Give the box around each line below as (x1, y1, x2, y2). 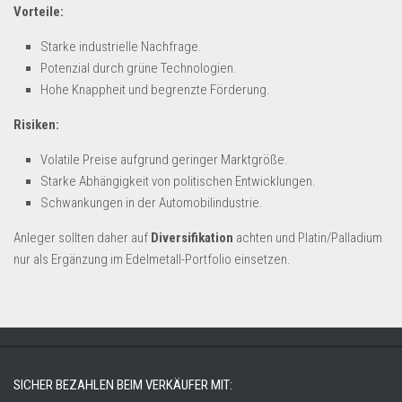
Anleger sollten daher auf (13, 230, 151, 246)
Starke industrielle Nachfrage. (40, 39, 202, 55)
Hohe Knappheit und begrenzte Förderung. (40, 82, 270, 98)
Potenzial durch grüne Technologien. (40, 60, 237, 76)
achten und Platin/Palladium (233, 230, 382, 246)
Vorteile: (13, 4, 64, 20)
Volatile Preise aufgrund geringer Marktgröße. (40, 152, 288, 168)
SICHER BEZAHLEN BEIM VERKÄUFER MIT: (13, 377, 232, 393)
